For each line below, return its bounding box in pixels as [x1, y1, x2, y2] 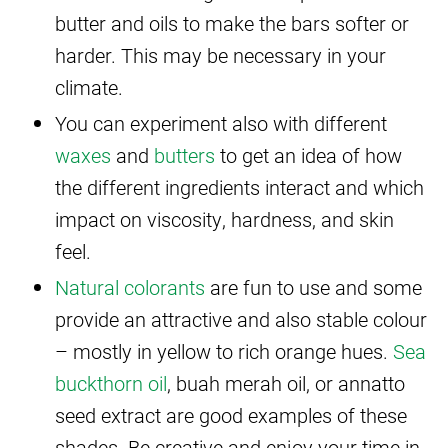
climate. [55, 73, 123, 100]
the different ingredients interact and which [55, 173, 424, 200]
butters [154, 141, 215, 168]
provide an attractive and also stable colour [55, 305, 427, 332]
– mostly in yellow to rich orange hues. [55, 337, 393, 364]
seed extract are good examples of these [55, 401, 407, 428]
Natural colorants [55, 273, 205, 300]
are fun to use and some [205, 273, 422, 300]
